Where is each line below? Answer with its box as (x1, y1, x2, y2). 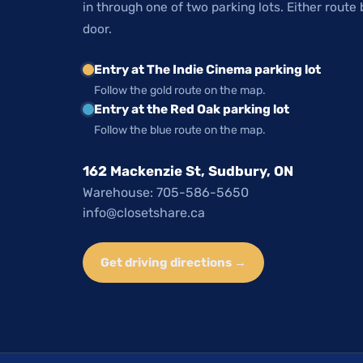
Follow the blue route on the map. (94, 123, 266, 138)
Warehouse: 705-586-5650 (83, 185, 249, 201)
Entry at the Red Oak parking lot (94, 102, 289, 117)
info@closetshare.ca (83, 205, 205, 221)
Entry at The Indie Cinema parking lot (94, 62, 321, 78)
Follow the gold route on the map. (94, 83, 266, 98)
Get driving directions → (100, 255, 246, 271)
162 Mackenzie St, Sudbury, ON (83, 163, 293, 180)
